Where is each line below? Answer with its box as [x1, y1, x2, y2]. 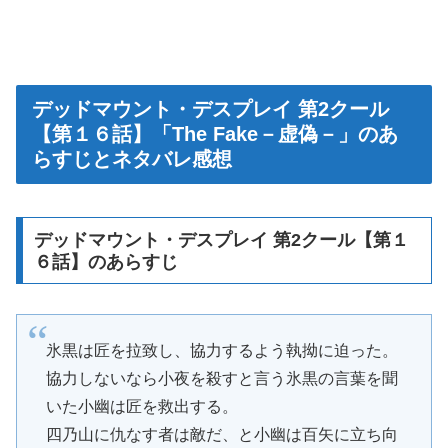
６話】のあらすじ [33, 251, 178, 272]
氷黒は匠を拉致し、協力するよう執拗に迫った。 [45, 342, 398, 360]
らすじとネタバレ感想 [32, 148, 232, 171]
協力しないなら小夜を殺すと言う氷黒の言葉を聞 [45, 370, 398, 388]
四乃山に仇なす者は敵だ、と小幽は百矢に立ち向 [45, 426, 398, 444]
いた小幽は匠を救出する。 [45, 398, 238, 416]
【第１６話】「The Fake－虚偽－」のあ [32, 123, 398, 146]
